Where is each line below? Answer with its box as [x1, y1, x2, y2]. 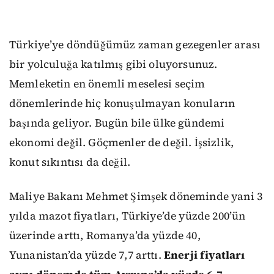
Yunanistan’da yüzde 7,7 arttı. [9, 248, 164, 263]
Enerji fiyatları [163, 248, 245, 263]
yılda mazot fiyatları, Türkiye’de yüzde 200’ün [9, 209, 246, 224]
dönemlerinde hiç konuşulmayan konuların [9, 95, 235, 111]
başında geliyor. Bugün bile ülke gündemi [9, 115, 225, 130]
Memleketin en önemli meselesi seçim [9, 76, 206, 91]
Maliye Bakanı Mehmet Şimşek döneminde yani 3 [9, 189, 263, 204]
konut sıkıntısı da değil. [9, 154, 131, 169]
